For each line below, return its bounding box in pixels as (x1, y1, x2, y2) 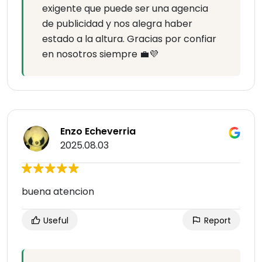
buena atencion (22, 185, 94, 199)
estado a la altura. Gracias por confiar (42, 32, 216, 46)
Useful (41, 215, 68, 227)
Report (202, 215, 231, 227)
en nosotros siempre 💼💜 (42, 47, 158, 61)
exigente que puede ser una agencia (42, 2, 208, 16)
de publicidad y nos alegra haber (42, 17, 192, 31)
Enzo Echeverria (60, 125, 136, 139)
